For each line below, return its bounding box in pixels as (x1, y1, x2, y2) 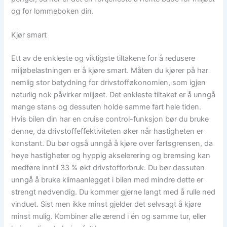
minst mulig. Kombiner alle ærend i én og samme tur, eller (11, 212, 207, 221)
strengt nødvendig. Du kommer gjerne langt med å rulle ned (11, 187, 216, 197)
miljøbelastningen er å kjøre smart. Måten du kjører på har (11, 66, 209, 75)
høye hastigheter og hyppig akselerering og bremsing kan (11, 151, 211, 161)
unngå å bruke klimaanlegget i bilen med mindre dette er (11, 175, 204, 185)
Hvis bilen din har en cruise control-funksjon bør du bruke (11, 115, 209, 124)
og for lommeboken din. (11, 6, 94, 16)
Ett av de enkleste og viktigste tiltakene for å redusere (11, 54, 196, 63)
